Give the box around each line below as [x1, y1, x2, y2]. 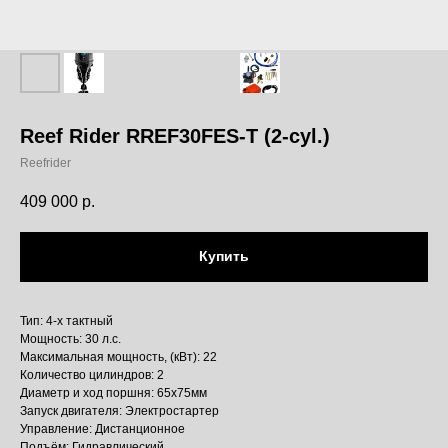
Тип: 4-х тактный [20, 313, 113, 328]
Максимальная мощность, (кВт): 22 [20, 349, 217, 364]
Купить [199, 248, 249, 265]
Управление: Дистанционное [20, 421, 185, 436]
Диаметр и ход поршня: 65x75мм [20, 385, 207, 400]
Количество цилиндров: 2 [20, 367, 164, 382]
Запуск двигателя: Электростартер [20, 403, 219, 418]
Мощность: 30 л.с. [20, 331, 121, 346]
